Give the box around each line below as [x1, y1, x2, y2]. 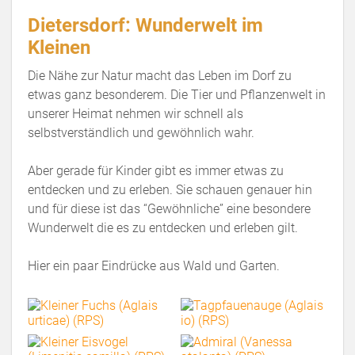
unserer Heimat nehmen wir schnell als [28, 105, 243, 121]
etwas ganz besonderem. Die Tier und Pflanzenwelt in [28, 86, 326, 102]
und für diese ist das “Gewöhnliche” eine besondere [28, 200, 311, 216]
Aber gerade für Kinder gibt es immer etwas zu [28, 162, 284, 178]
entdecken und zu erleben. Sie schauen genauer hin [28, 181, 312, 197]
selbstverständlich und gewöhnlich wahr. [28, 124, 254, 140]
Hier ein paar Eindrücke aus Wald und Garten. [28, 258, 280, 273]
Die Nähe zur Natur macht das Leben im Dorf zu [28, 67, 292, 83]
